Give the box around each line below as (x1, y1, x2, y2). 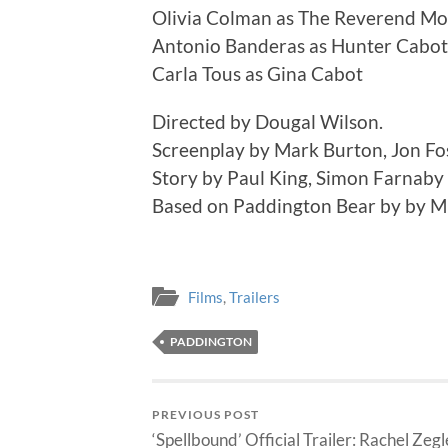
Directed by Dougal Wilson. (152, 110, 383, 134)
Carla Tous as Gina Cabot (152, 62, 363, 86)
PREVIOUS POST (152, 406, 259, 422)
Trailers (229, 287, 280, 306)
